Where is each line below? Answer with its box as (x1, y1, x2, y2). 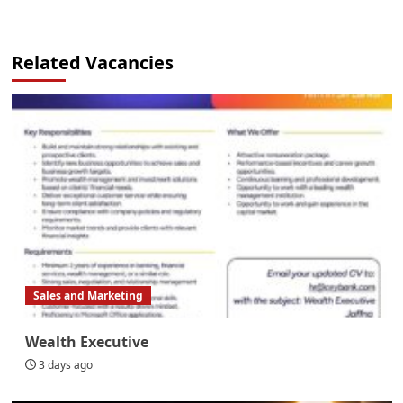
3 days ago (38, 356, 93, 372)
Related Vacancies (11, 49, 174, 75)
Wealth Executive (24, 331, 148, 352)
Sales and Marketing (32, 287, 143, 303)
